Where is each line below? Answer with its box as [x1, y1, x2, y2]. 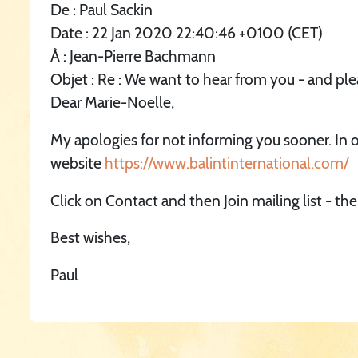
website [50, 153, 105, 173]
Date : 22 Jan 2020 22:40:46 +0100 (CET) [50, 23, 324, 43]
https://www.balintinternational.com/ [105, 153, 349, 173]
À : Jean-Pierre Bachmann [50, 46, 217, 66]
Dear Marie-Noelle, [50, 93, 175, 113]
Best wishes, [50, 228, 131, 248]
